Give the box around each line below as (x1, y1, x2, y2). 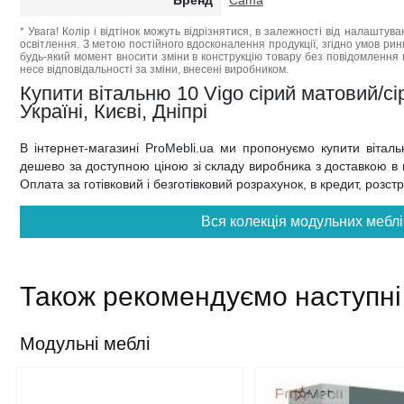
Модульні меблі (20, 334, 150, 353)
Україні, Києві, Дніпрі (20, 100, 207, 123)
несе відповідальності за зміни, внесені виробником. (20, 63, 289, 76)
